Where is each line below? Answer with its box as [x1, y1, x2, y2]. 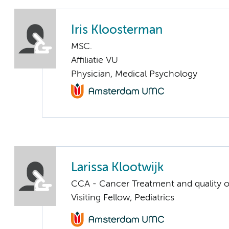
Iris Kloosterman [71, 24, 163, 36]
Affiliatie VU [71, 55, 118, 65]
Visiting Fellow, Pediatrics [71, 193, 174, 202]
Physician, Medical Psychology [71, 69, 197, 79]
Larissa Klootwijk [71, 162, 164, 174]
